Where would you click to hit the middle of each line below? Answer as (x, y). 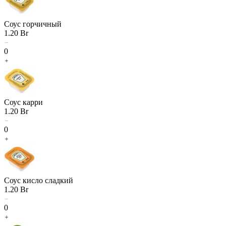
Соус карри (23, 102)
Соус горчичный (33, 24)
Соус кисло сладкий (39, 180)
